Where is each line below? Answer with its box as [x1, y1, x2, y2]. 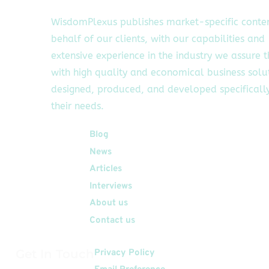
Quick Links [16, 128, 89, 144]
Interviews [89, 180, 132, 192]
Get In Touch [16, 246, 94, 261]
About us [89, 198, 128, 210]
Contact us [89, 214, 135, 226]
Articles [89, 163, 122, 175]
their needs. [50, 100, 104, 112]
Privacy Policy [94, 247, 155, 259]
